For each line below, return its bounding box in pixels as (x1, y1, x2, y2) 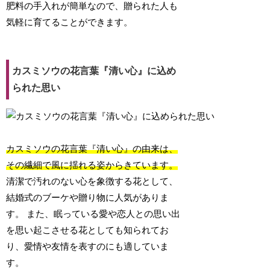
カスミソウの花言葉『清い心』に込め (12, 66, 177, 77)
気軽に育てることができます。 (6, 17, 133, 28)
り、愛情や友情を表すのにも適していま (6, 242, 169, 252)
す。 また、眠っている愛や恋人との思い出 (6, 209, 181, 219)
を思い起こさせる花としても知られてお (6, 225, 169, 236)
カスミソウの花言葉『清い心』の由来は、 (6, 144, 178, 154)
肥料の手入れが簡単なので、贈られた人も (6, 1, 178, 11)
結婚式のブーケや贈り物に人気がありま (6, 193, 169, 203)
